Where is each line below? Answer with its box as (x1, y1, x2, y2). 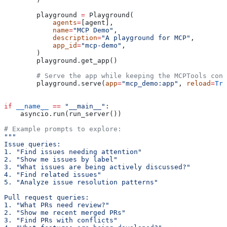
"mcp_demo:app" (122, 79, 178, 87)
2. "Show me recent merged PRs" (4, 208, 126, 216)
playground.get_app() (4, 56, 118, 64)
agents (4, 18, 77, 26)
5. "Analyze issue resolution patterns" (4, 178, 158, 186)
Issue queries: (4, 140, 61, 148)
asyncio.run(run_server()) (4, 109, 122, 118)
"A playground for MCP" (101, 33, 191, 42)
